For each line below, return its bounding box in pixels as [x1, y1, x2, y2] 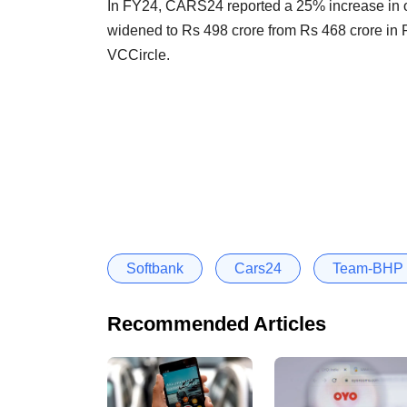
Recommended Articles [107, 312, 326, 335]
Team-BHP [333, 260, 403, 276]
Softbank [126, 260, 184, 276]
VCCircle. [107, 46, 174, 63]
